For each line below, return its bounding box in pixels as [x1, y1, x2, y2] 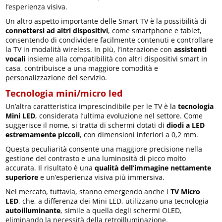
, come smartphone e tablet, [108, 26, 202, 36]
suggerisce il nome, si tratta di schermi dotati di [5, 120, 167, 130]
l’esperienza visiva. [5, 2, 68, 12]
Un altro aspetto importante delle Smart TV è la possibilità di [5, 16, 207, 26]
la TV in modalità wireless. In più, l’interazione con [5, 45, 174, 55]
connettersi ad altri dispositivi [5, 26, 109, 36]
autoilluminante [5, 206, 61, 216]
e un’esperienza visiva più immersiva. [38, 172, 165, 182]
